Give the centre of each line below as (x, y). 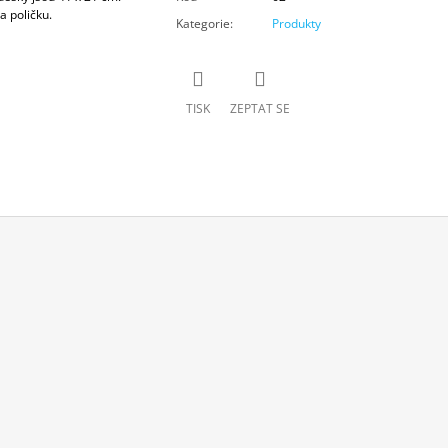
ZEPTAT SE (259, 108)
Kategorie (202, 24)
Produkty (296, 24)
